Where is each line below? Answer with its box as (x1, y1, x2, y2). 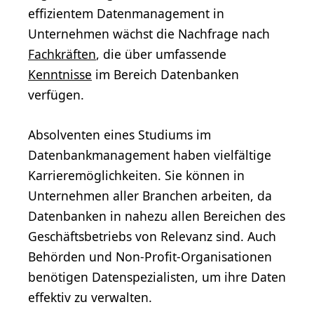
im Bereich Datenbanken (92, 66, 239, 83)
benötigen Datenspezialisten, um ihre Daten (28, 268, 286, 286)
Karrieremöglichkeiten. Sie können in (28, 167, 245, 184)
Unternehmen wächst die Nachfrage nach (28, 25, 270, 43)
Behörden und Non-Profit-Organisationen (28, 248, 272, 266)
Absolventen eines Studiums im (28, 126, 211, 144)
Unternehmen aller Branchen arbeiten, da (28, 187, 272, 205)
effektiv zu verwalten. (28, 289, 152, 306)
